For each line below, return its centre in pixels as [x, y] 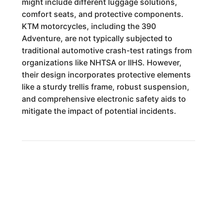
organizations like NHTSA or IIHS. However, [101, 62]
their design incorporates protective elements [106, 75]
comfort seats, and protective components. [102, 14]
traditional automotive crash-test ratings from [107, 50]
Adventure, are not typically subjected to [97, 38]
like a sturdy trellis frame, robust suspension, [105, 87]
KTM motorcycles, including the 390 [89, 26]
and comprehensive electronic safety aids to [104, 99]
